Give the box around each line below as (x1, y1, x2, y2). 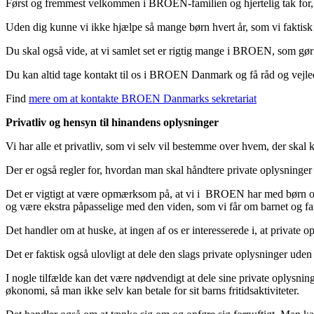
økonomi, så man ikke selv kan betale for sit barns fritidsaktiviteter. (6, 285, 299, 297)
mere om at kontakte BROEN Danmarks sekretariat (29, 93, 257, 105)
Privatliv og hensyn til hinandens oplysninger (6, 116, 219, 129)
